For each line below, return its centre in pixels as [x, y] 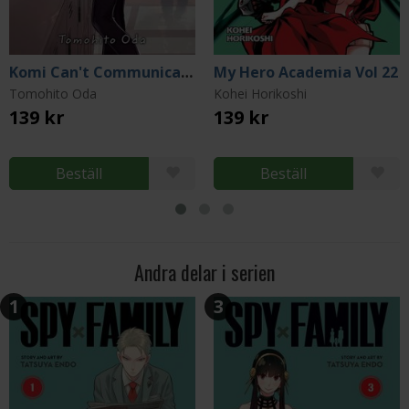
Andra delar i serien [204, 272]
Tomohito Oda [53, 94]
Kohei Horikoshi [260, 94]
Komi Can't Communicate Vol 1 [187, 72]
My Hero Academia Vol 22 [306, 72]
